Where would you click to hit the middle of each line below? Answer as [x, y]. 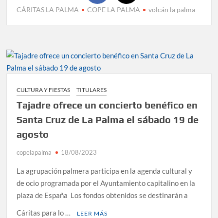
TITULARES [92, 90]
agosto [34, 134]
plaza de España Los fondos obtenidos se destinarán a [102, 195]
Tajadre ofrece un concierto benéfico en [107, 105]
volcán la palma [172, 9]
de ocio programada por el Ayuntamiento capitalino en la [106, 183]
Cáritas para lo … [45, 212]
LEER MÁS [92, 213]
